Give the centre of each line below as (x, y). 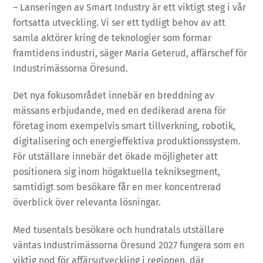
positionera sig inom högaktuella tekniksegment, (117, 172)
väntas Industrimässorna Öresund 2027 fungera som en (129, 245)
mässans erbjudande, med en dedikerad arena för (120, 111)
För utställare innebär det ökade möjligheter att (116, 157)
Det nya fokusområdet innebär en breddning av (114, 96)
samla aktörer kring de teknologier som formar (112, 38)
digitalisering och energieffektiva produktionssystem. (127, 141)
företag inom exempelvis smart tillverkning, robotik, (124, 126)
